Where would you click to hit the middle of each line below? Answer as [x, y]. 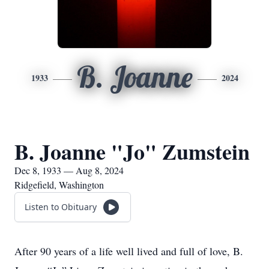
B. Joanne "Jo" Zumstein [132, 151]
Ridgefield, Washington [59, 185]
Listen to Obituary [61, 207]
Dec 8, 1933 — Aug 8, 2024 [69, 170]
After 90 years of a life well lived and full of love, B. [129, 251]
